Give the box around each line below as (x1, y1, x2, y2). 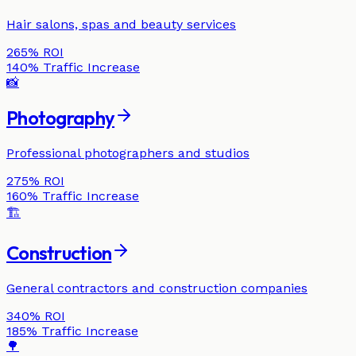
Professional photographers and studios (6, 145, 250, 161)
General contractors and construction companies (6, 280, 308, 296)
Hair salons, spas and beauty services (6, 17, 236, 32)
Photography (6, 105, 115, 130)
